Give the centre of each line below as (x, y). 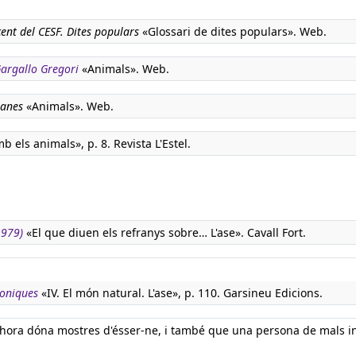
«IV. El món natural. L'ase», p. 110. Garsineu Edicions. (180, 293)
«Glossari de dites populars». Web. (233, 31)
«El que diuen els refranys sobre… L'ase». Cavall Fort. (164, 232)
